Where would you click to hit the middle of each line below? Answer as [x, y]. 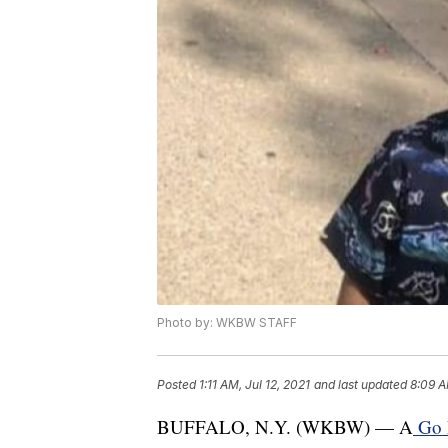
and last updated [360, 385]
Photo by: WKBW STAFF [227, 323]
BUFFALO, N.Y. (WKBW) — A [285, 427]
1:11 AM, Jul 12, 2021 [254, 385]
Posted [178, 385]
